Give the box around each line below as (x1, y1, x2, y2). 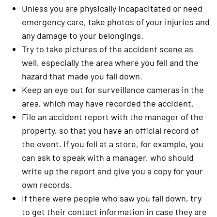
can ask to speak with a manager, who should (22, 152, 194, 163)
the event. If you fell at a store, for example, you (22, 139, 203, 149)
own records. (22, 179, 72, 190)
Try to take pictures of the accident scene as (22, 44, 193, 54)
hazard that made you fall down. (22, 71, 142, 81)
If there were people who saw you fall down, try (22, 193, 201, 203)
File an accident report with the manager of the (22, 111, 203, 122)
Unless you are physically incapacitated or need (22, 3, 202, 14)
